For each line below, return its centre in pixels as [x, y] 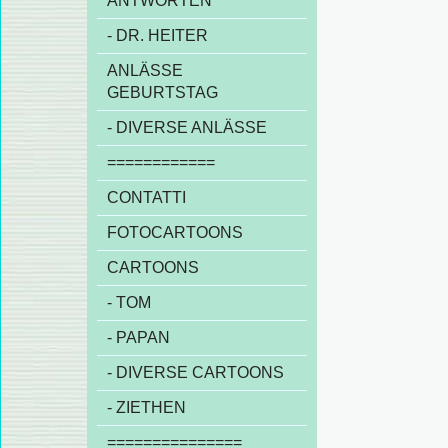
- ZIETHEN [146, 407]
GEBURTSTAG [162, 92]
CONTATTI [146, 197]
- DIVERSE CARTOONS [195, 372]
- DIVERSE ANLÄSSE [187, 127]
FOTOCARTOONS [175, 232]
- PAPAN [138, 337]
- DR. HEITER [157, 35]
